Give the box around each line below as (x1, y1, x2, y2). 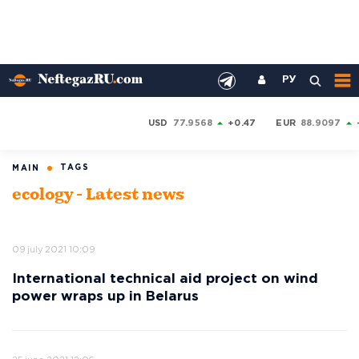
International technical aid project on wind (12, 273, 318, 285)
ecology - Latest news (12, 188, 184, 204)
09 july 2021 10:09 (12, 246, 95, 254)
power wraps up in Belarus (12, 291, 199, 303)
